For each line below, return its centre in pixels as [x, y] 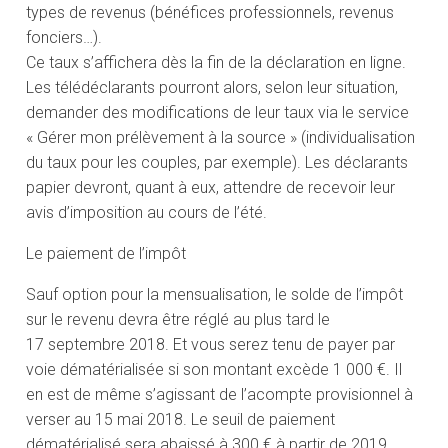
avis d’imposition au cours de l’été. [147, 213]
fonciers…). [64, 38]
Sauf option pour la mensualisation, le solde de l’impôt [215, 295]
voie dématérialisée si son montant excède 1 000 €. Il [214, 370]
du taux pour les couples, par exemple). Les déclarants [217, 163]
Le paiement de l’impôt [106, 254]
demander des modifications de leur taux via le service [218, 113]
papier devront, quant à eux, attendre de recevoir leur [211, 188]
